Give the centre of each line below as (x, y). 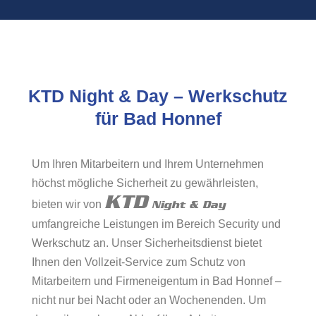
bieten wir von (68, 204)
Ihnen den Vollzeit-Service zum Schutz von (139, 262)
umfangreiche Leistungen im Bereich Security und (156, 224)
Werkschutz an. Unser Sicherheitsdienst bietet (147, 243)
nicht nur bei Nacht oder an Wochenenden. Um (149, 300)
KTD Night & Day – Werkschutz (158, 96)
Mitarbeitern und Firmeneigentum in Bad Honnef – (157, 281)
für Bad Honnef (158, 119)
